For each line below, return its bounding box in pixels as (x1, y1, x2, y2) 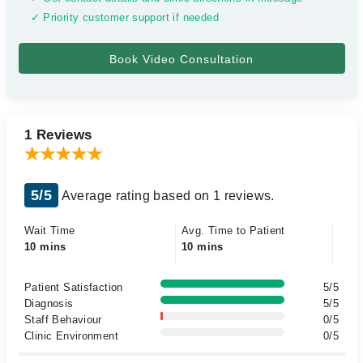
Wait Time (24, 224, 75, 237)
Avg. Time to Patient (181, 224, 285, 237)
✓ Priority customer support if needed (30, 12, 219, 23)
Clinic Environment (24, 330, 119, 342)
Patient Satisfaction (24, 281, 123, 293)
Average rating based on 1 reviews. (58, 189, 275, 203)
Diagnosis (24, 297, 74, 310)
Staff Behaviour (24, 314, 102, 326)
